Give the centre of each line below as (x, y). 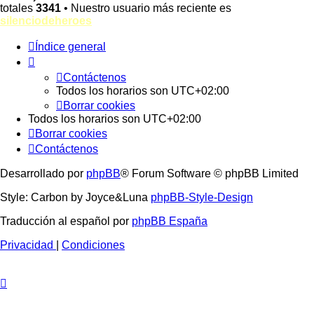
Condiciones (93, 245)
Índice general (70, 47)
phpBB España (170, 221)
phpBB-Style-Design (202, 198)
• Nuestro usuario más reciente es (146, 8)
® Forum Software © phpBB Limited (210, 174)
